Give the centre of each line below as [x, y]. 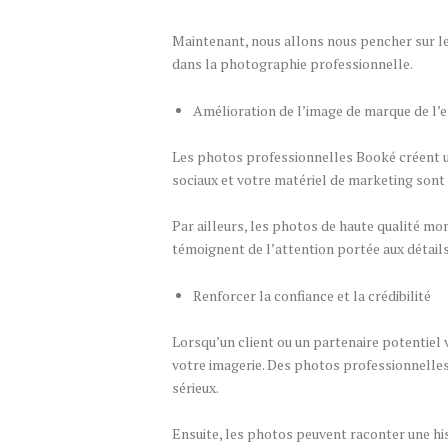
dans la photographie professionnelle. [292, 64]
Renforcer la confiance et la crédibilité [312, 295]
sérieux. [195, 387]
